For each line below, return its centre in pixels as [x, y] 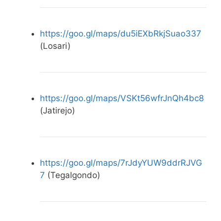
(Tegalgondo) [73, 175]
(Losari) [55, 46]
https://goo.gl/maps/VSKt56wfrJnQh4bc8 [122, 98]
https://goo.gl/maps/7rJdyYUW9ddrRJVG [121, 163]
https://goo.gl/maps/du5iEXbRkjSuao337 [121, 34]
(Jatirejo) [57, 111]
